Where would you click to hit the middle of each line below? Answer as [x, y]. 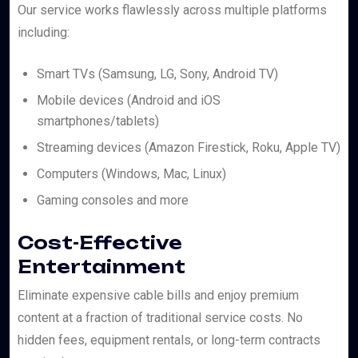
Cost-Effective [100, 243]
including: [44, 33]
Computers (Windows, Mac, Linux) [131, 174]
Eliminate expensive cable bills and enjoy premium [158, 296]
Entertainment [101, 267]
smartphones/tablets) [98, 121]
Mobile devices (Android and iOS [129, 101]
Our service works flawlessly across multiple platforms [172, 10]
